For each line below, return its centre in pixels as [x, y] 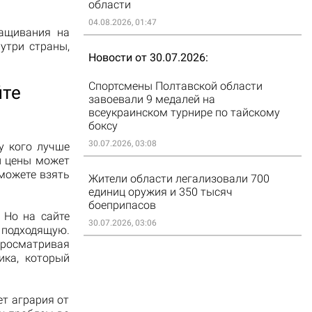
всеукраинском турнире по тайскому [184, 112]
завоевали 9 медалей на [151, 99]
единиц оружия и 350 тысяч [160, 192]
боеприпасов [122, 205]
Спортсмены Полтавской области [175, 86]
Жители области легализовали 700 [179, 179]
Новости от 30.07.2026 [147, 57]
